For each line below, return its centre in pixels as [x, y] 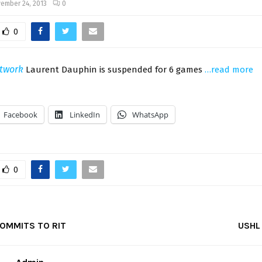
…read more [229, 69]
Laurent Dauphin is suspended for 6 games [114, 69]
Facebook [20, 114]
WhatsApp [150, 114]
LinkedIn [85, 114]
